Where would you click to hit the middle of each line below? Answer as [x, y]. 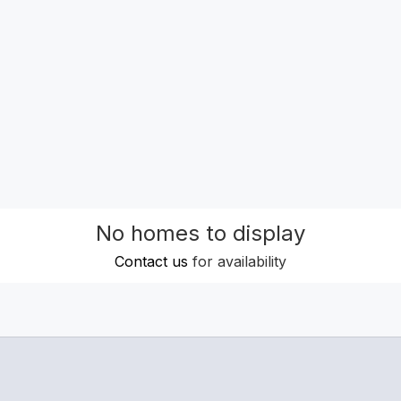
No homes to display [200, 233]
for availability [237, 261]
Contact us [151, 261]
